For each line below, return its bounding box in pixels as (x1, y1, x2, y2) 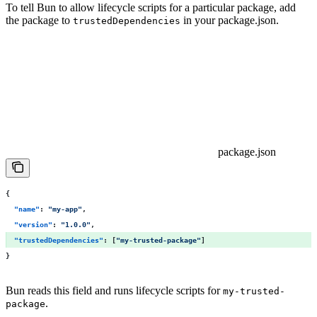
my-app (52, 204, 78, 213)
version (18, 219, 48, 229)
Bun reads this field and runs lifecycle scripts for (6, 284, 223, 296)
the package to (6, 14, 73, 27)
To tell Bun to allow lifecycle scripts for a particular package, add (6, 1, 296, 14)
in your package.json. (180, 14, 279, 27)
